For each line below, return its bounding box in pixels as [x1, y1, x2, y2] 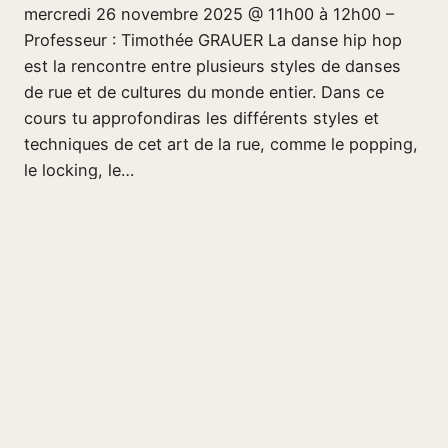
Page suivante [290, 252, 398, 273]
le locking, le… [24, 160, 134, 181]
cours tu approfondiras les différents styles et [24, 108, 379, 129]
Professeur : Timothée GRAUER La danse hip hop [24, 30, 402, 51]
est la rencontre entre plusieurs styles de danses [24, 56, 401, 77]
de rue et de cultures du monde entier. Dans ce [24, 82, 384, 103]
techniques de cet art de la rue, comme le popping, [24, 134, 418, 155]
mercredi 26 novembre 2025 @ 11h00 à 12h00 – [24, 4, 394, 25]
